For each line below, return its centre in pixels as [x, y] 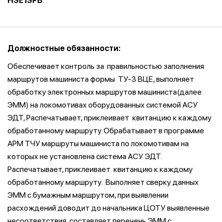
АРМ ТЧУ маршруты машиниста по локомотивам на [98, 143]
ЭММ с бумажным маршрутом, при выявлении [88, 195]
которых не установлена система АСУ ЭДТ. [84, 156]
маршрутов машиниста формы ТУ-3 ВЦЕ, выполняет [101, 79]
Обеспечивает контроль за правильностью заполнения [106, 66]
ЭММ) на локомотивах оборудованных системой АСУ [103, 105]
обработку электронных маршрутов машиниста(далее [105, 92]
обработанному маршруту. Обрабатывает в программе [106, 131]
